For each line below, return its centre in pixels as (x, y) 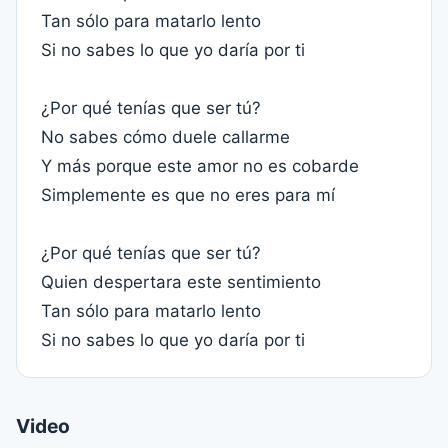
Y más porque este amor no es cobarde (200, 166)
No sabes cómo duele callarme (165, 137)
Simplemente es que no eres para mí (188, 195)
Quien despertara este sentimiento (181, 282)
